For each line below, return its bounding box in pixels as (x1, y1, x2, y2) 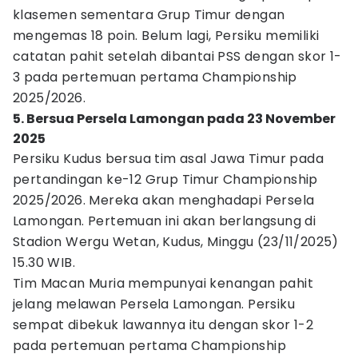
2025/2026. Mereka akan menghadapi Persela (13, 191, 315, 209)
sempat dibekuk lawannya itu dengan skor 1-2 (13, 316, 314, 334)
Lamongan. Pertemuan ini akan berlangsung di (13, 212, 316, 230)
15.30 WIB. (13, 253, 76, 272)
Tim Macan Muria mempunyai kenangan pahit (13, 274, 313, 292)
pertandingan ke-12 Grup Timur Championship (13, 170, 318, 189)
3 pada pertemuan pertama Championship (13, 68, 297, 86)
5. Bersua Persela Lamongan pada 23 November (13, 109, 336, 128)
